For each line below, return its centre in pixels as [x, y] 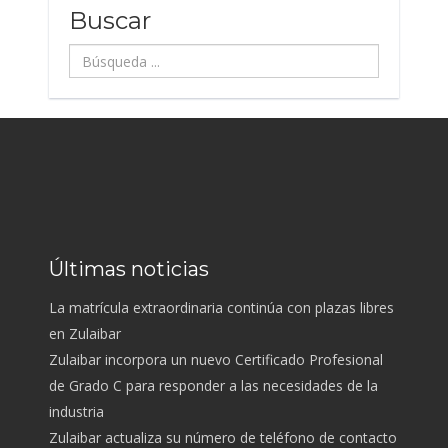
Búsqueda [101, 53]
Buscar [109, 20]
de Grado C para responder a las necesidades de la [213, 385]
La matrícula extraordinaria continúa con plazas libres [221, 307]
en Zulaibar [84, 333]
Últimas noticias [128, 269]
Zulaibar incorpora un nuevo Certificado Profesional [215, 359]
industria [76, 411]
